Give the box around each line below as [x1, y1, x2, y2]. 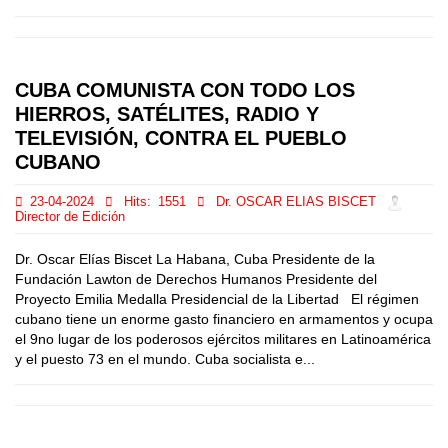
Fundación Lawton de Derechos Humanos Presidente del [15, 271, 377, 287]
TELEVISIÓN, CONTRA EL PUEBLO [15, 127, 347, 149]
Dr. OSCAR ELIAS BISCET [216, 195, 376, 210]
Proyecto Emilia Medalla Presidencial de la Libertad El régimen [15, 291, 419, 307]
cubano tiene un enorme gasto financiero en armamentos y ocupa [15, 311, 433, 327]
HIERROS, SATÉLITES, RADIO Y [15, 103, 319, 125]
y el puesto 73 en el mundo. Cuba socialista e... [15, 351, 315, 367]
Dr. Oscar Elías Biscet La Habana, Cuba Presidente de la [15, 251, 375, 267]
